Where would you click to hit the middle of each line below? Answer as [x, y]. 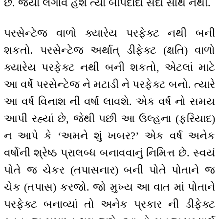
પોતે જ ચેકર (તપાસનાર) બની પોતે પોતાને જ [109, 170]
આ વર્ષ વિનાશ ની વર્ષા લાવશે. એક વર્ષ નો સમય [109, 102]
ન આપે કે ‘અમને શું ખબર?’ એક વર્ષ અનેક [109, 136]
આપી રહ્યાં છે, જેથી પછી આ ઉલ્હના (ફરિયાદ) [109, 119]
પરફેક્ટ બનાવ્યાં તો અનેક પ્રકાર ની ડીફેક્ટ [109, 204]
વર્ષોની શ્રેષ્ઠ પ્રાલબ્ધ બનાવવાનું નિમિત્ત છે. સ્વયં [109, 153]
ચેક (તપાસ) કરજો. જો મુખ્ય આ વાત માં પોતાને [109, 187]
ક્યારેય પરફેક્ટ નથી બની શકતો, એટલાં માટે [109, 67]
